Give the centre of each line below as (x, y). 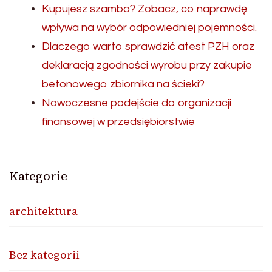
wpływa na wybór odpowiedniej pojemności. (149, 28)
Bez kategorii (44, 255)
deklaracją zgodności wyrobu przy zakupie (147, 66)
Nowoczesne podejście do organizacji (137, 103)
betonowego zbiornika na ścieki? (123, 84)
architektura (43, 211)
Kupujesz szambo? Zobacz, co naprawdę (144, 9)
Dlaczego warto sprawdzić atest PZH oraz (148, 47)
